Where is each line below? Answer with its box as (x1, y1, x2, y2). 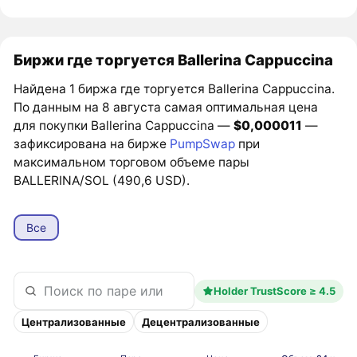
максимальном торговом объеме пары (14, 154, 250, 170)
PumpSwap (170, 135, 236, 151)
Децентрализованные (142, 315, 261, 328)
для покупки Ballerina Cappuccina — (14, 117, 234, 133)
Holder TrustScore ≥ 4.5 (213, 284, 335, 298)
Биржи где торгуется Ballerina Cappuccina (14, 50, 334, 69)
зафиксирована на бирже (14, 135, 171, 151)
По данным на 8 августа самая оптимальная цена (14, 99, 319, 115)
